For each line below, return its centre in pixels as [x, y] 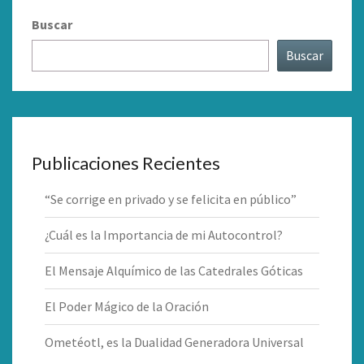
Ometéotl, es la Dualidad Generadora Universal [174, 342]
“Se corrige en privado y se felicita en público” [171, 199]
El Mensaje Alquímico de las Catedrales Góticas [174, 271]
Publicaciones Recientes [126, 163]
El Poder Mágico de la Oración [127, 307]
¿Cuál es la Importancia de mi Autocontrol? [164, 235]
